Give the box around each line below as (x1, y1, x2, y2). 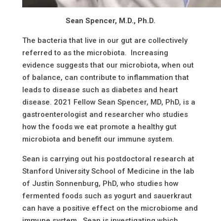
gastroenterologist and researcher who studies (22, 110, 188, 119)
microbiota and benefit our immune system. (22, 135, 174, 144)
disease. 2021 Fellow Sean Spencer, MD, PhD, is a (22, 98, 195, 107)
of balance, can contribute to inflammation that (22, 73, 189, 82)
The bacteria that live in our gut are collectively (22, 36, 187, 45)
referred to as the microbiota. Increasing (22, 48, 168, 58)
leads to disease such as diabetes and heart (22, 85, 178, 95)
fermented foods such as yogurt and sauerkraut (22, 191, 192, 201)
